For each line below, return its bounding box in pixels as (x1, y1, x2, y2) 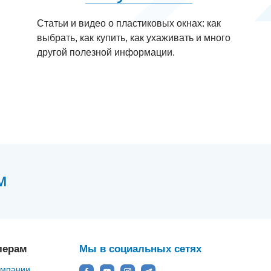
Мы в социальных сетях (79, 243, 201, 255)
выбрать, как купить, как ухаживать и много (37, 33, 230, 43)
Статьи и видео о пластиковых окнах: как (37, 18, 221, 28)
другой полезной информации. (37, 47, 175, 57)
